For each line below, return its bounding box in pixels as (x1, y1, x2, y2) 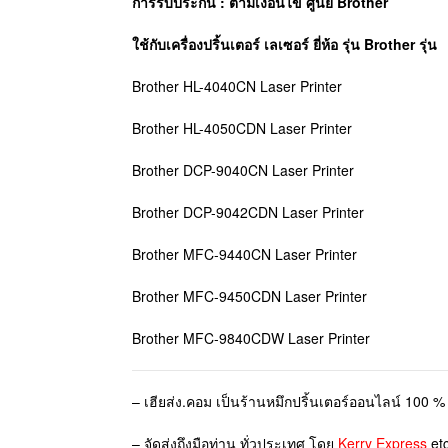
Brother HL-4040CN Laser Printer (132, 75, 342, 96)
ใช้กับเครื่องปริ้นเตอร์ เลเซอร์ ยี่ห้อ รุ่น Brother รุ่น (132, 33, 437, 54)
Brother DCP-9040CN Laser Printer (132, 159, 354, 180)
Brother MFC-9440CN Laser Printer (132, 243, 357, 264)
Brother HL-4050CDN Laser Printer (132, 117, 352, 138)
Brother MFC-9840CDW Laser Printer (132, 327, 370, 348)
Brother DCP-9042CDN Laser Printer (132, 201, 364, 222)
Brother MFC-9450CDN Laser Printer (132, 285, 367, 306)
